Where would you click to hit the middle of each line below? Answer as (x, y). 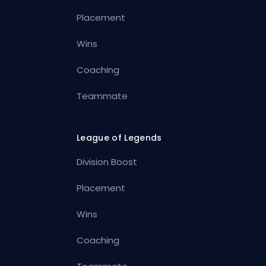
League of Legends (119, 137)
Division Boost (107, 161)
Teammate (102, 96)
